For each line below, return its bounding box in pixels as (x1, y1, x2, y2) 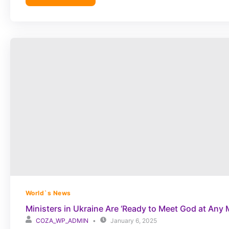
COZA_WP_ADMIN (36, 217, 88, 224)
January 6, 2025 (110, 217, 157, 224)
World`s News (26, 189, 71, 197)
